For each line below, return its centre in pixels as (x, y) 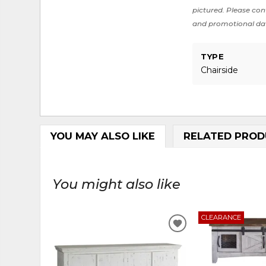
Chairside (220, 70)
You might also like (117, 184)
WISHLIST (202, 252)
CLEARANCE (221, 218)
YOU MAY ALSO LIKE (102, 136)
